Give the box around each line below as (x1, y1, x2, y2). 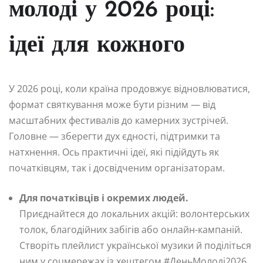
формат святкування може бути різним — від (9, 97, 215, 111)
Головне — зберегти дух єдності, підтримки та (9, 129, 220, 143)
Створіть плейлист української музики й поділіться (19, 238, 251, 252)
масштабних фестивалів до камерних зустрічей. (9, 113, 228, 127)
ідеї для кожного (9, 33, 185, 58)
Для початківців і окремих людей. (19, 191, 188, 204)
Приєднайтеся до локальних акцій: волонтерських (19, 207, 249, 220)
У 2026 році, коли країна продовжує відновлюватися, (9, 82, 250, 95)
